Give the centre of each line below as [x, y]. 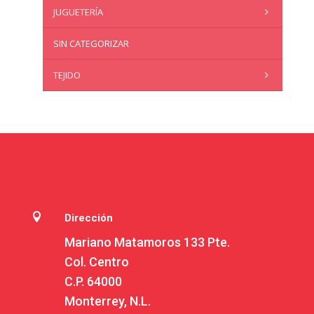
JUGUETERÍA [78, 12]
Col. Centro [96, 262]
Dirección [88, 218]
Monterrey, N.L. [107, 301]
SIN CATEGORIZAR [91, 44]
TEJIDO [67, 75]
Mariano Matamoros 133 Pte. [147, 243]
